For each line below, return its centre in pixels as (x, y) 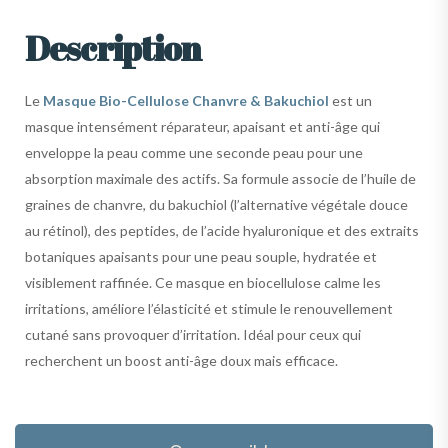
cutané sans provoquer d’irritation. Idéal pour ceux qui (193, 334)
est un (350, 100)
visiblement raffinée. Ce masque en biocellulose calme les (203, 282)
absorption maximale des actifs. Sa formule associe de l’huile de (220, 178)
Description (113, 47)
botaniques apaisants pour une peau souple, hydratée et (201, 256)
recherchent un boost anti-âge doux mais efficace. (181, 360)
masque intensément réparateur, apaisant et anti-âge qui (202, 126)
